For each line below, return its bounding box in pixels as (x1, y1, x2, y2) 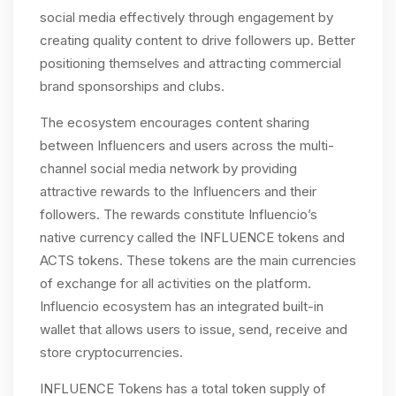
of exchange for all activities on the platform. (40, 275, 311, 292)
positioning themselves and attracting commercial (40, 55, 341, 72)
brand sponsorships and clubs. (40, 78, 225, 95)
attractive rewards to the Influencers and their (40, 183, 316, 200)
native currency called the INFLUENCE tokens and (40, 229, 345, 246)
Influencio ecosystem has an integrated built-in (40, 298, 324, 315)
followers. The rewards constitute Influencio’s (40, 206, 317, 223)
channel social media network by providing (40, 160, 297, 177)
